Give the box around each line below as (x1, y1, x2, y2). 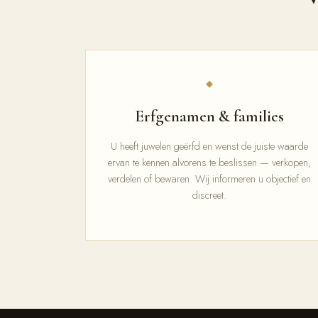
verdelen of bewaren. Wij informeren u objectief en (108, 171, 312, 186)
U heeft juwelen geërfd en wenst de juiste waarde (111, 138, 309, 153)
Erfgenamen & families (135, 106, 285, 126)
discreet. (192, 187, 227, 202)
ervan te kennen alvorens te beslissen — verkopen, (108, 155, 312, 170)
